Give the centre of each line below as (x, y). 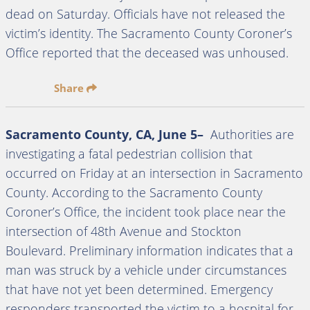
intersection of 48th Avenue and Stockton (124, 231)
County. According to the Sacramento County (134, 192)
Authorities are (250, 134)
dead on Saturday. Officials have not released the (145, 14)
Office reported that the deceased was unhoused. (147, 53)
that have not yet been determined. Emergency (139, 289)
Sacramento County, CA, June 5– (106, 134)
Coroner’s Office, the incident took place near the (146, 212)
